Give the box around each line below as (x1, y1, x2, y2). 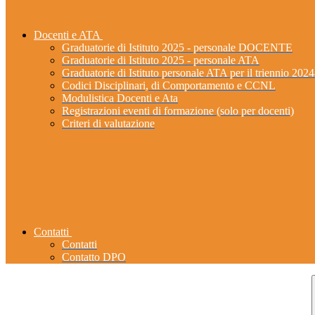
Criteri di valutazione (62, 117, 155, 130)
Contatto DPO (62, 251, 126, 264)
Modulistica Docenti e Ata (62, 92, 178, 105)
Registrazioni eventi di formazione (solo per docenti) (62, 105, 294, 117)
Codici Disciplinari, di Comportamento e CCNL (62, 79, 276, 92)
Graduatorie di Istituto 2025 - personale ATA (62, 54, 259, 67)
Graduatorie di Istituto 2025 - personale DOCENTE (62, 41, 292, 54)
